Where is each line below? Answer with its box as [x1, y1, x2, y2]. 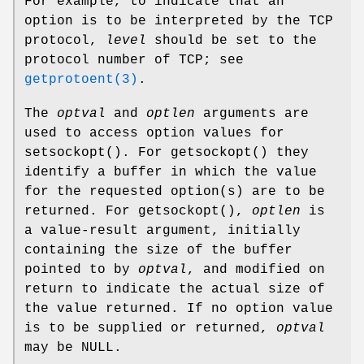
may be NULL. [24, 340, 122, 356]
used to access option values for [24, 126, 284, 141]
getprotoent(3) [24, 72, 138, 88]
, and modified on [187, 262, 325, 278]
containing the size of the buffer [24, 243, 292, 258]
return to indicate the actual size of [24, 282, 325, 297]
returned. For [24, 204, 138, 219]
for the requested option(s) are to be [24, 184, 325, 200]
